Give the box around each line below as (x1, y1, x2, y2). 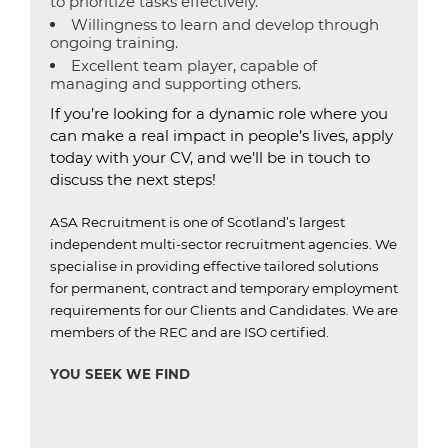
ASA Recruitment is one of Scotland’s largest (50, 214, 345, 230)
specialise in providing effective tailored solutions (50, 258, 379, 274)
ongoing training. (50, 33, 178, 52)
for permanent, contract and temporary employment (50, 280, 398, 296)
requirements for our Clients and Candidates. (50, 302, 349, 318)
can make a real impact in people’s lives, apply (50, 126, 393, 145)
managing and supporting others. (50, 74, 301, 93)
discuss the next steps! (50, 170, 216, 189)
